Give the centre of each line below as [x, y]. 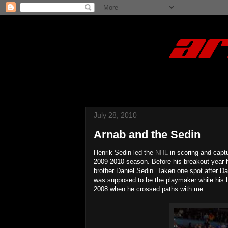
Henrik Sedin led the [124, 152]
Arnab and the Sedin [147, 135]
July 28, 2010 [115, 115]
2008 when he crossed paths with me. [149, 189]
